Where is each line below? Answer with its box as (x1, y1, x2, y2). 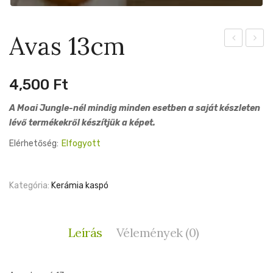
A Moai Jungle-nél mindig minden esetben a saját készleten (9, 102, 260, 113)
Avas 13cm (9, 30, 125, 62)
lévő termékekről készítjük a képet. (9, 117, 155, 128)
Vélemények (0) (116, 224, 199, 240)
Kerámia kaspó (51, 180, 108, 191)
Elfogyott (62, 138, 101, 149)
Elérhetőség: (9, 138, 58, 149)
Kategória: (9, 180, 49, 191)
